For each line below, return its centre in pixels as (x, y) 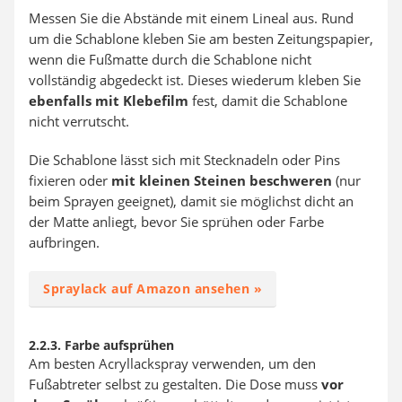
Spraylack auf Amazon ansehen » (153, 288)
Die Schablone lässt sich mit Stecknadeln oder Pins (184, 159)
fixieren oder (70, 180)
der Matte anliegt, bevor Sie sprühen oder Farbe (176, 221)
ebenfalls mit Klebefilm (109, 100)
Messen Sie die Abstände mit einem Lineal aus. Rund (191, 17)
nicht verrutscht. (79, 121)
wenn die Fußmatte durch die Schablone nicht (170, 59)
